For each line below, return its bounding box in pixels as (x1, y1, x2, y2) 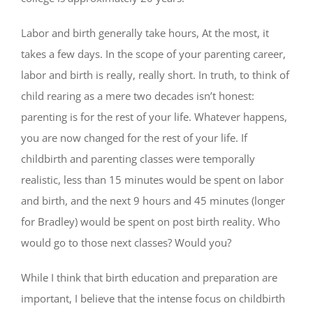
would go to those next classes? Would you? (21, 235, 231, 250)
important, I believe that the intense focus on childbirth (21, 291, 285, 306)
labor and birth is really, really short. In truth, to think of (21, 68, 289, 82)
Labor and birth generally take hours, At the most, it (21, 26, 269, 41)
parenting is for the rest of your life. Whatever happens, (21, 110, 287, 124)
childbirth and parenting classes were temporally (21, 152, 255, 166)
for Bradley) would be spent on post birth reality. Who (21, 214, 280, 229)
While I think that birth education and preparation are (21, 270, 277, 285)
